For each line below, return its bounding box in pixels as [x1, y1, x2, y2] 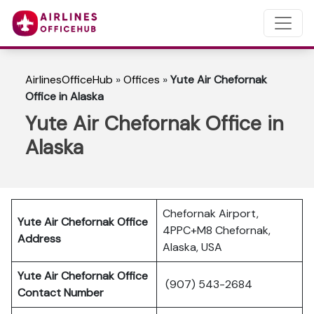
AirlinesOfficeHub [25, 72, 113, 87]
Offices [123, 72, 160, 87]
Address [18, 231, 61, 246]
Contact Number [18, 285, 109, 300]
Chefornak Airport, [163, 206, 259, 221]
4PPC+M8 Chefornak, [163, 223, 271, 238]
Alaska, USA [163, 240, 222, 254]
